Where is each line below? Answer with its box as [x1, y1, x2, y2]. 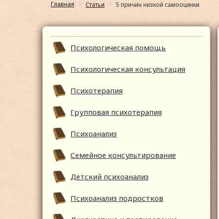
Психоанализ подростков [70, 193, 163, 203]
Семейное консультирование [70, 150, 176, 160]
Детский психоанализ [70, 172, 149, 182]
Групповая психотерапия [70, 107, 162, 117]
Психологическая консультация [70, 64, 185, 74]
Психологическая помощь [70, 43, 166, 53]
